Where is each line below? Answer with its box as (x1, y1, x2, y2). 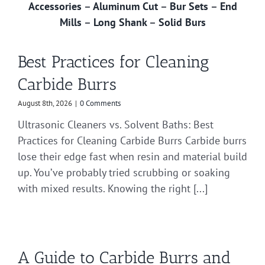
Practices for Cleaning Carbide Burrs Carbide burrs (18, 133, 247, 147)
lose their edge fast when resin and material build (18, 149, 247, 163)
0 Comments (80, 98, 121, 108)
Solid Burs (158, 15, 206, 29)
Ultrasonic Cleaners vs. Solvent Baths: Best (18, 117, 214, 131)
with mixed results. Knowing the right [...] (18, 181, 208, 195)
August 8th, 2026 (18, 98, 72, 108)
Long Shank (93, 15, 147, 29)
